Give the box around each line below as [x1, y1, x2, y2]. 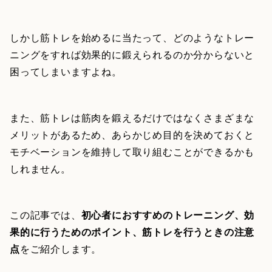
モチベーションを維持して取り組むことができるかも [10, 144, 255, 158]
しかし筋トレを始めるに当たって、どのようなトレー [10, 30, 255, 44]
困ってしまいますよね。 [10, 64, 122, 78]
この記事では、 [10, 207, 81, 222]
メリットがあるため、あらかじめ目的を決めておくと [10, 127, 255, 141]
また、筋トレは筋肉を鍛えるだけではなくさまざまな [10, 110, 255, 124]
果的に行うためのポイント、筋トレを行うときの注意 [10, 224, 255, 239]
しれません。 [10, 161, 71, 175]
